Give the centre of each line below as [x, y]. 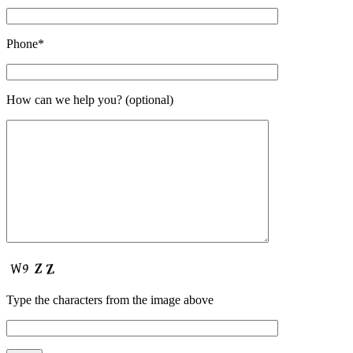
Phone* [25, 44]
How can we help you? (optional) [90, 100]
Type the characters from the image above [110, 300]
